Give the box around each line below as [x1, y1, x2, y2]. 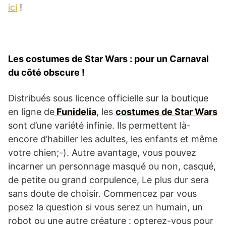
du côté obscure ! [8, 67, 85, 78]
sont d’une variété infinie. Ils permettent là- [8, 120, 191, 131]
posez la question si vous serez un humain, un [8, 201, 203, 212]
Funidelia [54, 106, 96, 117]
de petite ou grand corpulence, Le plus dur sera [8, 174, 209, 185]
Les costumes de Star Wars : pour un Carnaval [8, 53, 209, 64]
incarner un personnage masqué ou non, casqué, [8, 160, 216, 172]
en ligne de [8, 106, 54, 117]
